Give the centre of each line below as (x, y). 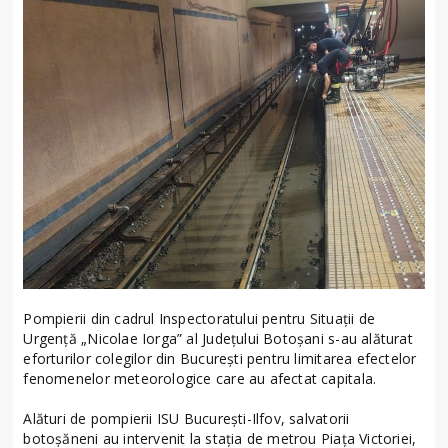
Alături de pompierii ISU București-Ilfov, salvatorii (186, 419)
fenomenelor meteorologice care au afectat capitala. (200, 379)
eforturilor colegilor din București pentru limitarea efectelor (220, 359)
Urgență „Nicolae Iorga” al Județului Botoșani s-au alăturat (218, 339)
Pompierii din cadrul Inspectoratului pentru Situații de (199, 319)
